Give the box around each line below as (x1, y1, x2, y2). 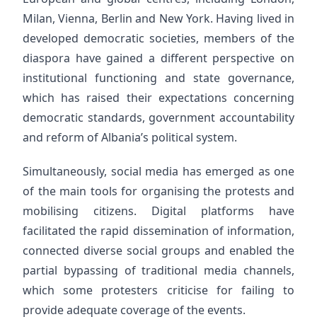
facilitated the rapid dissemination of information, (23, 223, 294, 238)
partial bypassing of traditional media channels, (23, 263, 294, 278)
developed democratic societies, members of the (23, 30, 294, 46)
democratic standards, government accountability (23, 110, 294, 125)
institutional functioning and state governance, (23, 70, 294, 86)
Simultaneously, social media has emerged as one (23, 163, 294, 179)
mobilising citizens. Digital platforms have (23, 203, 294, 219)
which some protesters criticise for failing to (23, 282, 294, 298)
